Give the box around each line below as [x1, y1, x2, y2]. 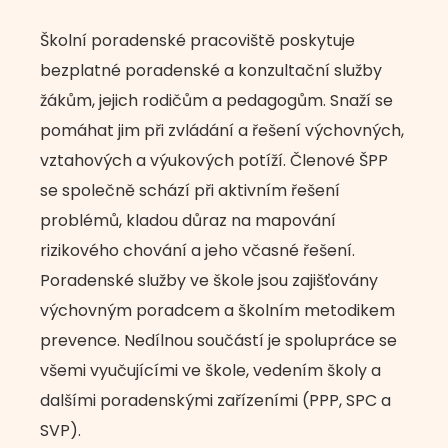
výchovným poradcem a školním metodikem [40, 299, 395, 322]
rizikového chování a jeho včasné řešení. [40, 239, 355, 262]
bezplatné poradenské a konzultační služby [40, 59, 382, 82]
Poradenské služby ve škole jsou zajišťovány [40, 269, 378, 292]
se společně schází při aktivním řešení [40, 179, 340, 202]
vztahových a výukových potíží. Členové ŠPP [40, 149, 388, 172]
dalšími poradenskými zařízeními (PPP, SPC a [40, 389, 391, 412]
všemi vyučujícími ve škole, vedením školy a [40, 359, 381, 382]
